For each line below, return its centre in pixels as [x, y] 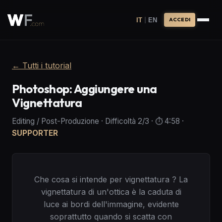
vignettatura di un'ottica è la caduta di [111, 192]
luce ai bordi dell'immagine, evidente [111, 204]
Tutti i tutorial [47, 65]
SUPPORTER [35, 133]
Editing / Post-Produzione [55, 121]
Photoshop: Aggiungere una [85, 89]
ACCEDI [179, 20]
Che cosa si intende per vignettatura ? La [111, 179]
